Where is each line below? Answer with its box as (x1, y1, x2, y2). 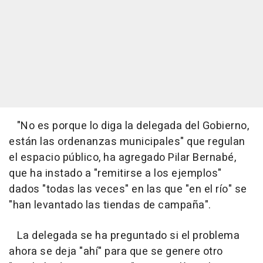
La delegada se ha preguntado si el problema (9, 228, 240, 244)
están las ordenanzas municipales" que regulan (9, 134, 245, 150)
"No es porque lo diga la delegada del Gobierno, (9, 118, 249, 134)
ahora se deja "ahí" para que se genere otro (9, 244, 223, 260)
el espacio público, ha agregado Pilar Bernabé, (9, 150, 236, 166)
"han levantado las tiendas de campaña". (9, 197, 211, 214)
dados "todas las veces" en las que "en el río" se (9, 181, 247, 198)
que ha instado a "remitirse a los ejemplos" (9, 166, 222, 182)
